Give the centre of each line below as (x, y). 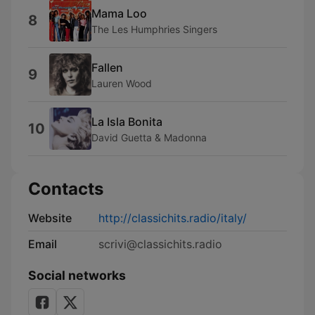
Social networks (77, 275)
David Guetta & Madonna (149, 137)
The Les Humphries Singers (154, 29)
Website (50, 218)
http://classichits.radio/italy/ (173, 218)
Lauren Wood (122, 83)
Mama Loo (119, 13)
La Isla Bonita (127, 121)
